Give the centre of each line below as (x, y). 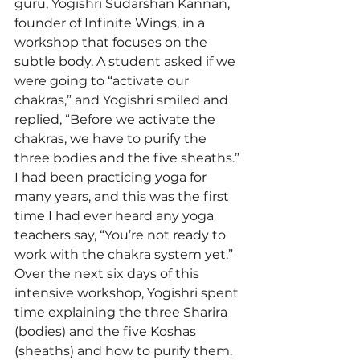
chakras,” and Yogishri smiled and (123, 100)
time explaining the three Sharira (123, 312)
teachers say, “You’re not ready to (122, 235)
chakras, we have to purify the (112, 138)
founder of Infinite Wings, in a (111, 22)
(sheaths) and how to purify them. (125, 350)
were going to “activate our (103, 80)
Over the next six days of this (108, 273)
